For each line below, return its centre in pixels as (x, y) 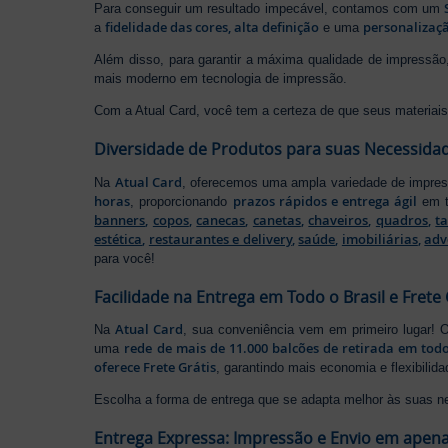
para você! (125, 258)
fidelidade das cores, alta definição (212, 27)
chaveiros (338, 219)
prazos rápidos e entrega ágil (324, 200)
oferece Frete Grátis (155, 367)
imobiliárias (379, 238)
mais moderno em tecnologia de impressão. (221, 79)
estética (118, 238)
